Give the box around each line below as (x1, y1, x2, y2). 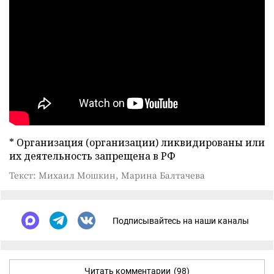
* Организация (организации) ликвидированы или (9, 136, 265, 150)
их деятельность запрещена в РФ (9, 149, 176, 163)
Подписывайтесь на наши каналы (113, 215, 249, 226)
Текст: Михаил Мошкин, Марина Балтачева (9, 169, 205, 182)
